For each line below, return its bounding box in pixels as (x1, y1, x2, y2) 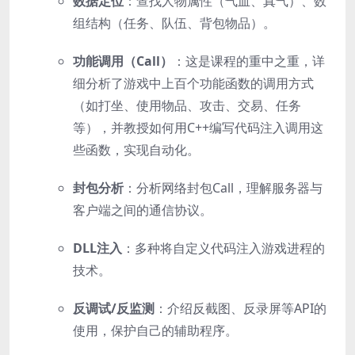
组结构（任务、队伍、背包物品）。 (73, 13, 276, 32)
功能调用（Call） (73, 52, 173, 70)
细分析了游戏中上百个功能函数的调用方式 (73, 74, 314, 92)
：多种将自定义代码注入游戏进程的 (122, 239, 325, 257)
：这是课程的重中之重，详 (173, 52, 325, 70)
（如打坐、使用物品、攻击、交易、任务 (73, 96, 301, 114)
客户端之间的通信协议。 (73, 200, 212, 219)
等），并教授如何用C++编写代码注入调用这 (73, 118, 323, 136)
